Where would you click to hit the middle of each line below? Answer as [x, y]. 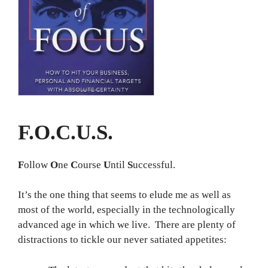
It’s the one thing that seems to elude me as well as [124, 195]
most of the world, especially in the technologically [127, 210]
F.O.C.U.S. [66, 132]
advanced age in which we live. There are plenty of [127, 225]
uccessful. [154, 165]
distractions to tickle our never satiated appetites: [122, 240]
